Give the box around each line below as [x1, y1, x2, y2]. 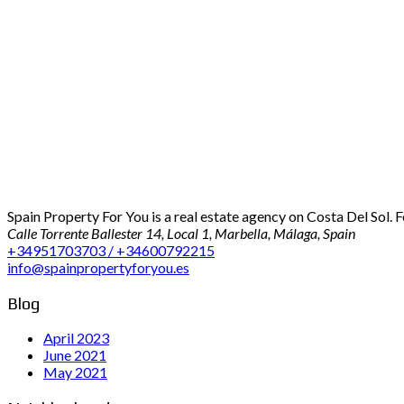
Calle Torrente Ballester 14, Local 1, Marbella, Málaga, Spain [7, 224, 355, 242]
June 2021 [43, 346, 106, 364]
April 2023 [43, 329, 109, 347]
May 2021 [43, 363, 107, 381]
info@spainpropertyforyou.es [7, 258, 189, 276]
